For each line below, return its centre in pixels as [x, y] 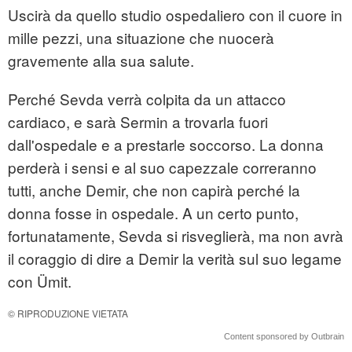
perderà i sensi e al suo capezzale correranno [162, 167]
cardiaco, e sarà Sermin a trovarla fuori [138, 122]
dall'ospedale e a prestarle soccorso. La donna [166, 145]
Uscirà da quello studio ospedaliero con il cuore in [175, 15]
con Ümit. [40, 281]
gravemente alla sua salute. [101, 60]
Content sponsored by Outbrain [284, 337]
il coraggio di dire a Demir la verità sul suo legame [175, 258]
